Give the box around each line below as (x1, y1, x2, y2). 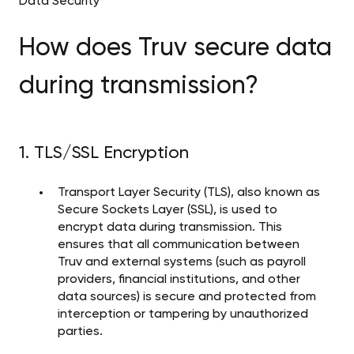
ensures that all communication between (58, 239, 299, 252)
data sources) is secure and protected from (58, 291, 316, 304)
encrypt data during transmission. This (58, 221, 282, 235)
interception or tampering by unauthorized (58, 308, 308, 322)
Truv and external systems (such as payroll (58, 256, 306, 269)
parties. (58, 326, 103, 339)
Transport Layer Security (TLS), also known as (58, 186, 320, 200)
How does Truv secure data (19, 35, 332, 61)
